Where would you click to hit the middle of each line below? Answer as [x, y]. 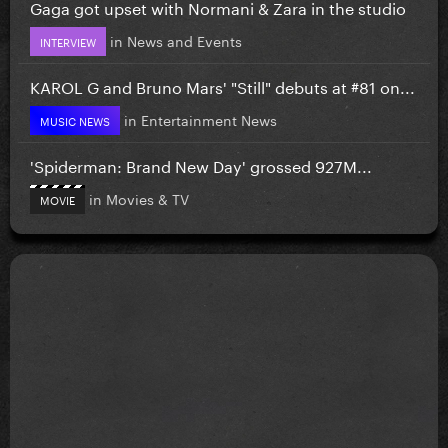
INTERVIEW [68, 40]
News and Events [184, 39]
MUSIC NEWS [75, 119]
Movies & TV [147, 197]
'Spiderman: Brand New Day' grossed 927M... [201, 164]
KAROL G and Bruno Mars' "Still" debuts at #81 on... [222, 85]
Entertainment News [209, 118]
